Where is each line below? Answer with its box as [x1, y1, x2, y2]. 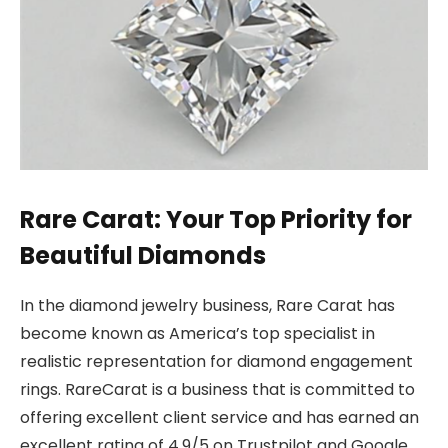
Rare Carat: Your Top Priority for [20, 202, 412, 236]
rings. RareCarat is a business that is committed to [20, 377, 415, 401]
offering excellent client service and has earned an [20, 405, 419, 429]
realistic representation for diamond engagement [20, 349, 413, 373]
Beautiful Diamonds [20, 238, 266, 272]
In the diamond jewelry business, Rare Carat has [20, 293, 395, 317]
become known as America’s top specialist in [20, 321, 375, 345]
